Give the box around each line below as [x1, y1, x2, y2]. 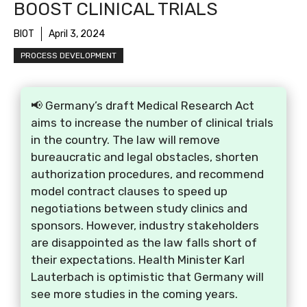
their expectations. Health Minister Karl [31, 253, 245, 267]
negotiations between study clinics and [31, 201, 247, 216]
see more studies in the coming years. [31, 287, 238, 302]
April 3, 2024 [49, 28, 105, 40]
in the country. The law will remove [31, 133, 220, 147]
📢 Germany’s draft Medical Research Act [31, 99, 254, 113]
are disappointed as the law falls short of [31, 236, 257, 250]
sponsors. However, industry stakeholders [31, 219, 259, 233]
